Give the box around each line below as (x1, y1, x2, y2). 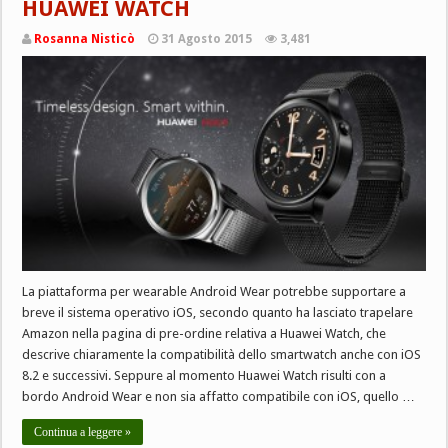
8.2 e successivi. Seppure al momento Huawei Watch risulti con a (22, 367, 387, 383)
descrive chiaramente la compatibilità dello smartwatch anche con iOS (22, 346, 422, 362)
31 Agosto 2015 (161, 31, 253, 46)
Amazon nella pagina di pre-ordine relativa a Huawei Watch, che (22, 325, 387, 341)
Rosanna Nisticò (34, 31, 136, 46)
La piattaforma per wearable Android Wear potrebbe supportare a (22, 283, 407, 299)
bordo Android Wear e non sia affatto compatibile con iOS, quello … (22, 388, 416, 404)
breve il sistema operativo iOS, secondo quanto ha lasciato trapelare (22, 304, 414, 320)
